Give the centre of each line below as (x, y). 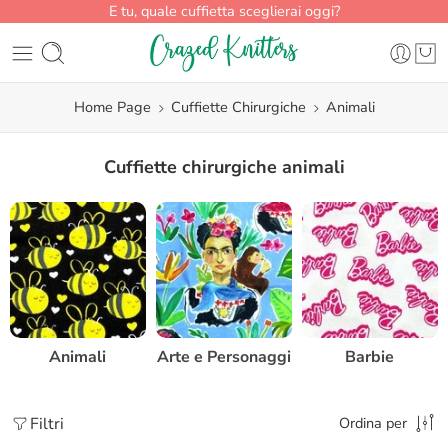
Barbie (370, 356)
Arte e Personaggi (223, 356)
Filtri (47, 423)
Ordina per (373, 422)
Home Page (112, 107)
